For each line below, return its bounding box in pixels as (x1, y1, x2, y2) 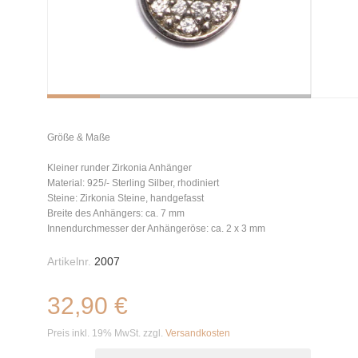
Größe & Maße (47, 132, 110, 143)
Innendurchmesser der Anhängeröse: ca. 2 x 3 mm (47, 223, 265, 234)
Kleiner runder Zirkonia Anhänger (47, 162, 192, 173)
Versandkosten (165, 328, 230, 339)
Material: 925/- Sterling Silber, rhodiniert (47, 177, 219, 189)
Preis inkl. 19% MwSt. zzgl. (47, 328, 165, 339)
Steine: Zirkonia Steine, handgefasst (47, 193, 204, 204)
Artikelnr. (47, 255, 91, 268)
